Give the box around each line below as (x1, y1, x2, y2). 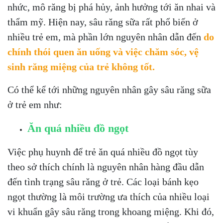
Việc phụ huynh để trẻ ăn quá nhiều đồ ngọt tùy (7, 146, 198, 157)
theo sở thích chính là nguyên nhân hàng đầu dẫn (7, 161, 204, 172)
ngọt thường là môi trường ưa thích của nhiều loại (7, 191, 210, 202)
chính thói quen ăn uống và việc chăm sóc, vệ (7, 46, 199, 57)
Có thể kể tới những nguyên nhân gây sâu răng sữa (7, 84, 211, 95)
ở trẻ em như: (7, 99, 62, 110)
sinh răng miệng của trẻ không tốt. (7, 61, 155, 72)
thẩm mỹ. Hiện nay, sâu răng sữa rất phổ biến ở (7, 16, 198, 27)
